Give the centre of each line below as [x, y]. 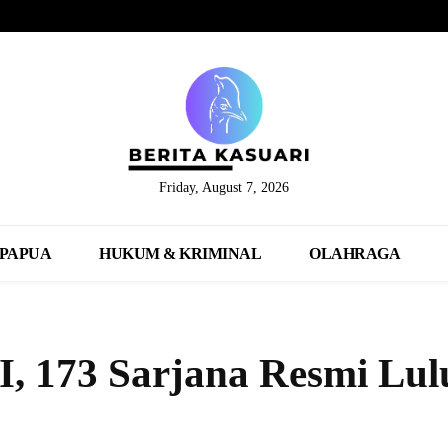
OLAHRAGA [355, 253]
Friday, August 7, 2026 [223, 187]
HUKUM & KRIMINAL [180, 253]
